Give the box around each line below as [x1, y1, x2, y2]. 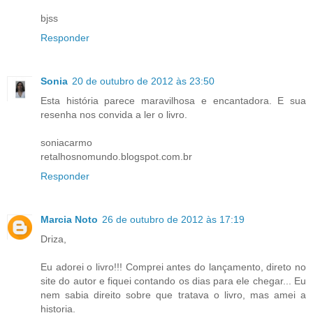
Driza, [41, 233, 66, 245]
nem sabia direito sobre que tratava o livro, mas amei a [41, 289, 306, 300]
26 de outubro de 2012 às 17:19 [102, 214, 245, 225]
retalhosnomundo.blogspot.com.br [41, 151, 192, 163]
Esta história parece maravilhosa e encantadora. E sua [41, 95, 306, 107]
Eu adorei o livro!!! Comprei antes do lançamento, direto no [41, 261, 306, 272]
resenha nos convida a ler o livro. [41, 109, 187, 121]
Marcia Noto [41, 214, 98, 225]
